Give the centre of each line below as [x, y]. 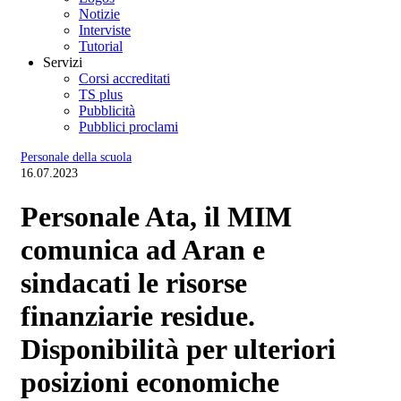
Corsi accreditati [124, 78]
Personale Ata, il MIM [156, 217]
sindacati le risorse [134, 283]
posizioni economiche [150, 383]
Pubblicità [107, 110]
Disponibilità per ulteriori [178, 350]
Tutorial [101, 46]
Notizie [99, 13]
